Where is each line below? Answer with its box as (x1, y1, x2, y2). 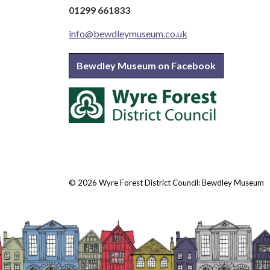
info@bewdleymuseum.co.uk (69, 28, 187, 39)
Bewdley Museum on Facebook (77, 60, 216, 71)
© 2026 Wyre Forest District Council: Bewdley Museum (69, 178, 264, 187)
